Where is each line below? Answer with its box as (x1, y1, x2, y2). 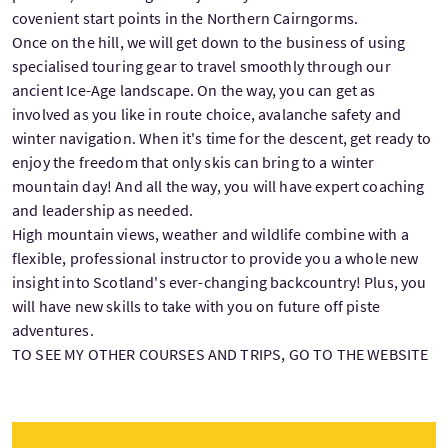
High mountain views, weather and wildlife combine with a (12, 223, 409, 244)
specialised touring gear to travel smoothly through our (12, 55, 391, 76)
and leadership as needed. (12, 199, 194, 220)
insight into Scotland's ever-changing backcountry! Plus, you (12, 271, 427, 292)
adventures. (12, 319, 94, 340)
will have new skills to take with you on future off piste (12, 295, 381, 316)
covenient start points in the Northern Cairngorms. (12, 7, 359, 28)
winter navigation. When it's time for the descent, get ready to (12, 127, 432, 148)
